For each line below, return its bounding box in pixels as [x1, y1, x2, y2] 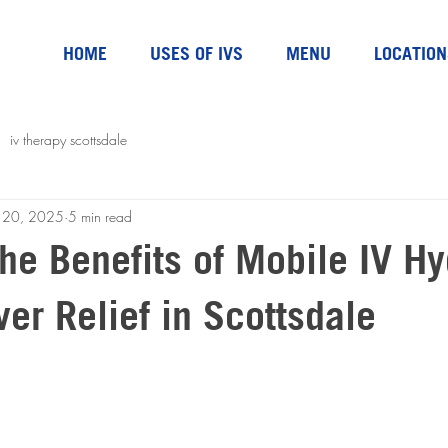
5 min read [68, 206, 132, 226]
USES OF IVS [149, 42, 243, 65]
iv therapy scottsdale [10, 129, 127, 149]
